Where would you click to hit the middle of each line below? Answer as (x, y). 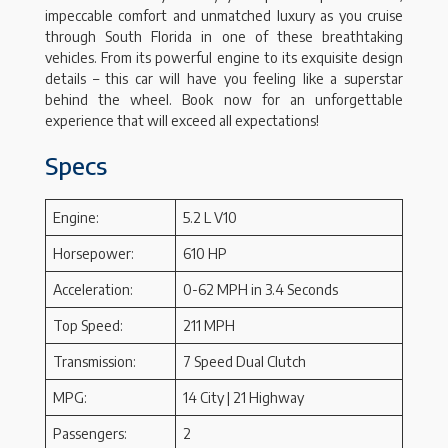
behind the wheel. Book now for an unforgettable (224, 100)
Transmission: (94, 362)
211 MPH (209, 326)
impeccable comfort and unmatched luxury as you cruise (224, 16)
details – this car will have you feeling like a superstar (224, 79)
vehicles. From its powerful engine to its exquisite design (224, 58)
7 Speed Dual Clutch (244, 362)
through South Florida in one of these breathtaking (224, 37)
